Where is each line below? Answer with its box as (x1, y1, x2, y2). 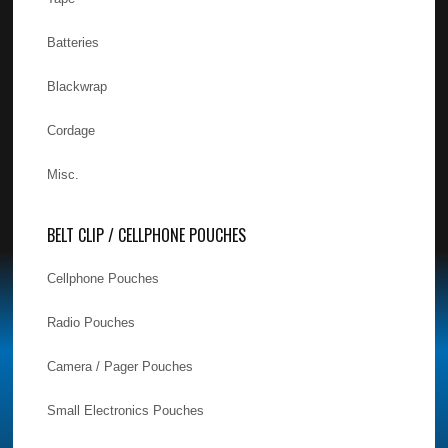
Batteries (47, 34, 100, 50)
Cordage (47, 122, 96, 138)
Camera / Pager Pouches (47, 358, 194, 374)
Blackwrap (47, 78, 108, 94)
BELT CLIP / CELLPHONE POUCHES (47, 222, 247, 247)
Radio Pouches (47, 314, 136, 330)
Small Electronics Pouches (47, 402, 205, 418)
